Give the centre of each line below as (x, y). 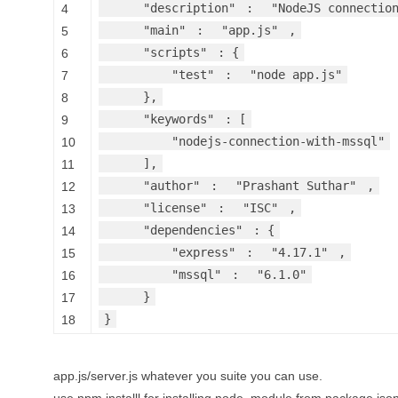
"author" (171, 186)
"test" (193, 75)
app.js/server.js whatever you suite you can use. (188, 376)
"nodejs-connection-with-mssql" (278, 142)
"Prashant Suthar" (296, 186)
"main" (164, 31)
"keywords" (179, 119)
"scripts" (175, 53)
